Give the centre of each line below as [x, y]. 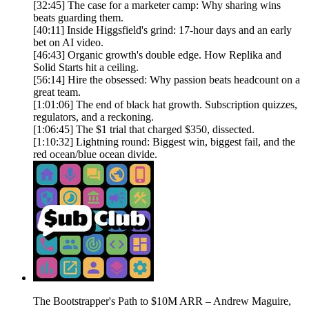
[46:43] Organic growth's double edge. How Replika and [157, 55]
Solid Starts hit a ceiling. [86, 68]
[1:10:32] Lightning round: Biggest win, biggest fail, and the [164, 142]
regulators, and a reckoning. [93, 117]
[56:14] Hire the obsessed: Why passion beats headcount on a [167, 80]
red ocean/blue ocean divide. [95, 154]
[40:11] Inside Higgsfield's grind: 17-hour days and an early [162, 30]
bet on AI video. [68, 43]
